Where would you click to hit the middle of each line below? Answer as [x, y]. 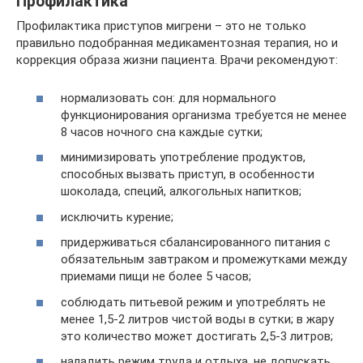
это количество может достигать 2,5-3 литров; [197, 336]
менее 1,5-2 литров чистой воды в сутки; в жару [197, 319]
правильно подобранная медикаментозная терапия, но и [177, 43]
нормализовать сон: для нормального [169, 98]
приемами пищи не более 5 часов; [156, 276]
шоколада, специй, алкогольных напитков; [181, 191]
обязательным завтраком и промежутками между [204, 259]
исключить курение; [117, 217]
